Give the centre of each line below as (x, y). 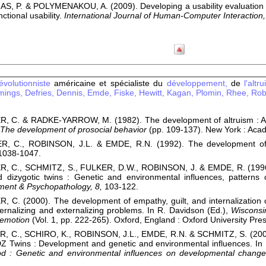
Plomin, (210, 93)
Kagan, (180, 93)
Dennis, (72, 93)
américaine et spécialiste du (108, 83)
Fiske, (125, 93)
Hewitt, (152, 93)
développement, (197, 83)
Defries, (38, 93)
